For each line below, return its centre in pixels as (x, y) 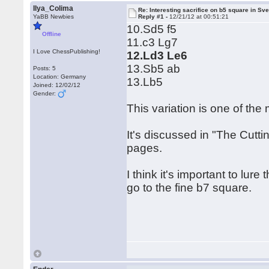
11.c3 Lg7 (153, 42)
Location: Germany (60, 77)
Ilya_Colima (53, 8)
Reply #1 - (154, 17)
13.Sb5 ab (154, 69)
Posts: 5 (45, 68)
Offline (52, 34)
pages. (145, 148)
